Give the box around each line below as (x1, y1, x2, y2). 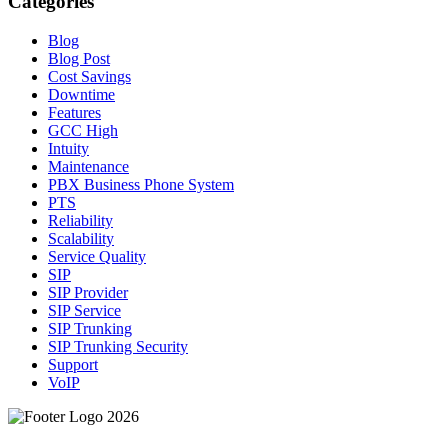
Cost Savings (48, 67, 131, 85)
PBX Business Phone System (48, 175, 234, 193)
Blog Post (48, 49, 110, 67)
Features (48, 103, 101, 121)
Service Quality (48, 247, 146, 265)
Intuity (48, 139, 89, 157)
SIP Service (48, 301, 121, 319)
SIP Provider (48, 283, 128, 301)
